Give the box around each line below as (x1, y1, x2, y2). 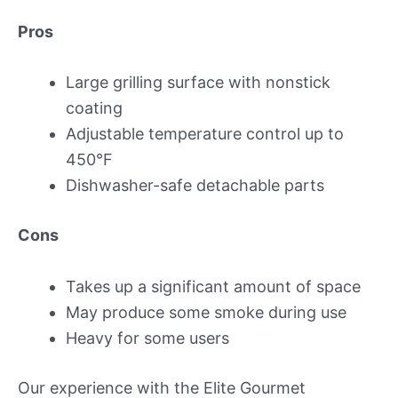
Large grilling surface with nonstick (66, 73, 330, 92)
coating (66, 99, 123, 118)
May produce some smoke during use (66, 303, 346, 322)
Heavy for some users (66, 329, 229, 348)
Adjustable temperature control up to (66, 124, 344, 144)
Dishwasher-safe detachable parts (66, 176, 324, 195)
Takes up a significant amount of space (66, 277, 361, 297)
